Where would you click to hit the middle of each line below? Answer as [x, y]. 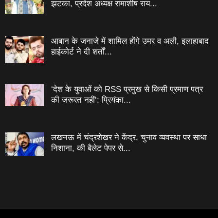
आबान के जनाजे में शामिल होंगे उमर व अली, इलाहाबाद [130, 41]
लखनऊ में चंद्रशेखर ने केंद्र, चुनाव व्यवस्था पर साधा [129, 138]
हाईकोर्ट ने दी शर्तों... [82, 52]
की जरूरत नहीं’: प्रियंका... [91, 100]
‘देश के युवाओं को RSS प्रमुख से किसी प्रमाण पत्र [127, 90]
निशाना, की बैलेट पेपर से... [91, 148]
